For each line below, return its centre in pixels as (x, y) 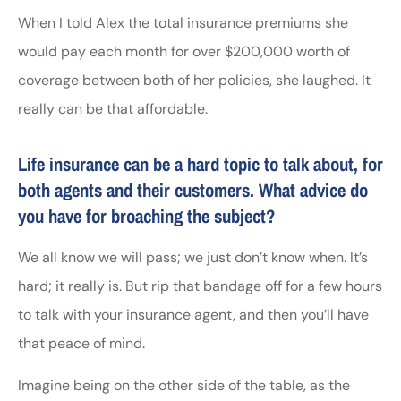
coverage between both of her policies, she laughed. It (194, 81)
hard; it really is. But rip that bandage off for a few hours (200, 286)
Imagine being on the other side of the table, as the (184, 385)
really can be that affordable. (113, 109)
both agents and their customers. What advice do (193, 190)
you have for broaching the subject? (146, 216)
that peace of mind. (81, 344)
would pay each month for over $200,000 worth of (184, 52)
